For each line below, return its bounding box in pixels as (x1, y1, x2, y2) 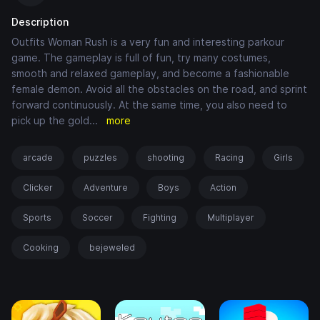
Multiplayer (206, 212, 254, 224)
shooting (147, 152, 185, 164)
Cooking (23, 242, 59, 254)
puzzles (83, 152, 117, 164)
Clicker (23, 182, 53, 194)
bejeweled (89, 242, 135, 254)
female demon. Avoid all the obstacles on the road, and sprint (11, 83, 307, 96)
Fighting (143, 212, 177, 224)
